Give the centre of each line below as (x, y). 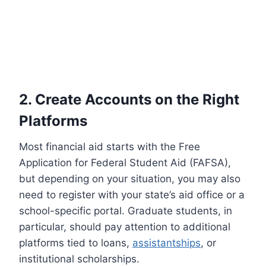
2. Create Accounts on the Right (129, 99)
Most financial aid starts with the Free (110, 146)
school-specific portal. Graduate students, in (126, 210)
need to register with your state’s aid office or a (132, 194)
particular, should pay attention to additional (125, 227)
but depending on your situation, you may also (130, 178)
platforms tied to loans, (76, 243)
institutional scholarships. (79, 259)
